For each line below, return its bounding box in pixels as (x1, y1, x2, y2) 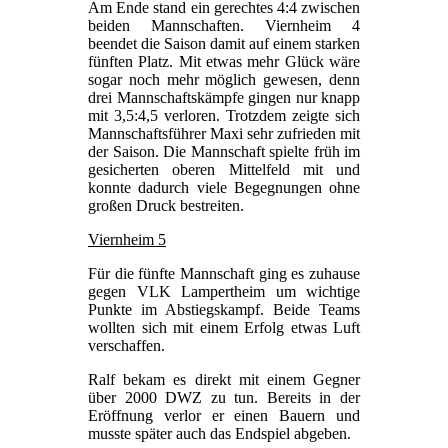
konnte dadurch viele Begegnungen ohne (88, 179, 360, 197)
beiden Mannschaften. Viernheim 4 (88, 17, 360, 35)
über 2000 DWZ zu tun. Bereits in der (88, 389, 360, 407)
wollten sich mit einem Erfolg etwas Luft (88, 319, 360, 337)
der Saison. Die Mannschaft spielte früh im (88, 143, 360, 161)
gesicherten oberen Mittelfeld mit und (88, 161, 360, 179)
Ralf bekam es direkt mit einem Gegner (88, 371, 360, 389)
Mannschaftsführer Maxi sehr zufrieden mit (88, 125, 360, 143)
